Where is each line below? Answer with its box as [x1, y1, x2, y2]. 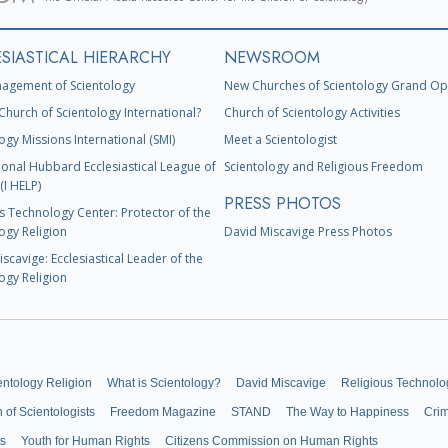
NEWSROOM [224, 46, 320, 70]
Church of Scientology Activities [224, 104, 400, 122]
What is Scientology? [107, 375, 221, 390]
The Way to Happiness [286, 404, 409, 419]
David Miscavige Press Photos [224, 223, 392, 241]
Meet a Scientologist [224, 131, 337, 149]
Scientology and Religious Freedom [224, 158, 423, 176]
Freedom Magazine [110, 404, 216, 419]
